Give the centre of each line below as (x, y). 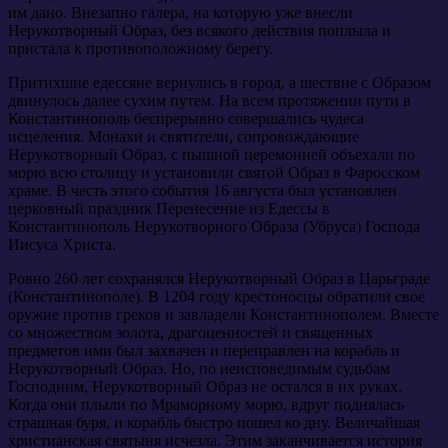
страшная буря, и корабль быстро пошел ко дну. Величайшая (214, 422)
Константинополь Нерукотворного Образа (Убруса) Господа (214, 226)
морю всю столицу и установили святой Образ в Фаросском (214, 172)
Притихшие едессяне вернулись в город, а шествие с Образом (219, 82)
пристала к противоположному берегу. (140, 48)
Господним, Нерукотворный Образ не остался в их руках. (205, 386)
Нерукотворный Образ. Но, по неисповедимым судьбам (199, 368)
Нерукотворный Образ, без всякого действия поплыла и (199, 30)
